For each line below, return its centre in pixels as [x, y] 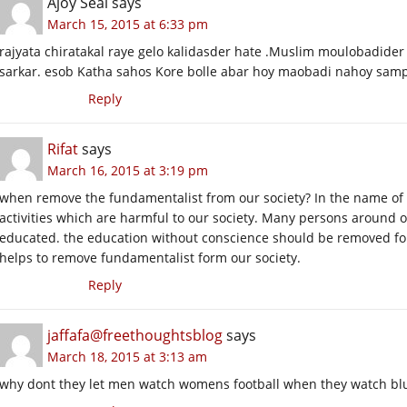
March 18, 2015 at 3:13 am [127, 357]
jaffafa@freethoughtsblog [135, 335]
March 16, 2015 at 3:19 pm [128, 170]
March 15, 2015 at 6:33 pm [128, 24]
